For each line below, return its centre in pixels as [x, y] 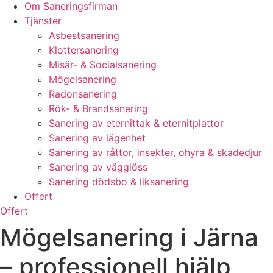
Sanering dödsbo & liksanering [119, 182]
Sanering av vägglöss [98, 167]
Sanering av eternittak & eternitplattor [136, 123]
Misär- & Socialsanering [103, 65]
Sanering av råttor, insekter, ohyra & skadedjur [155, 152]
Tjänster [43, 21]
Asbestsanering [84, 35]
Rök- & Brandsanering [98, 108]
